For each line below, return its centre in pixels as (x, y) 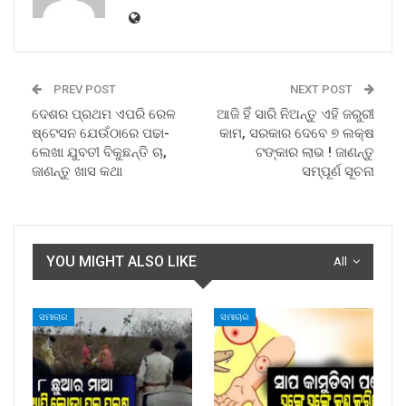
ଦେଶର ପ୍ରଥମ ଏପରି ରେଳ (104, 114)
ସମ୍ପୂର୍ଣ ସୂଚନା (338, 171)
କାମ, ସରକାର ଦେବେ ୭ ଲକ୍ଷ (297, 133)
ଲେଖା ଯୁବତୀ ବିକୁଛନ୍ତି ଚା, (99, 152)
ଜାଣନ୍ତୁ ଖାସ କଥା (77, 171)
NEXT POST (323, 89)
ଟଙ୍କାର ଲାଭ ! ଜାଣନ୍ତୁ (315, 152)
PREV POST (83, 89)
